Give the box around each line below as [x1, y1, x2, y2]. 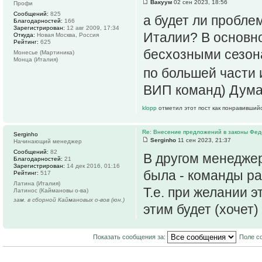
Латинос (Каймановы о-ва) [13, 187, 88, 194]
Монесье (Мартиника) [13, 49, 74, 56]
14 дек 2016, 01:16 [65, 163, 120, 170]
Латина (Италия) [13, 180, 60, 187]
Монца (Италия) [13, 56, 58, 63]
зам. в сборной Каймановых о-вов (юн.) [13, 196, 125, 204]
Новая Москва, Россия [35, 32, 99, 39]
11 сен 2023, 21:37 [176, 137, 231, 144]
